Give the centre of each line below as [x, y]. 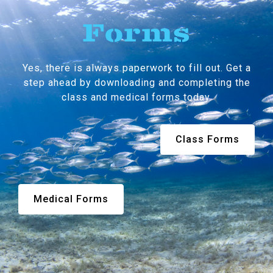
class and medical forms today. [136, 97]
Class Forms [207, 140]
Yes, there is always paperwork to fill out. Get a [136, 68]
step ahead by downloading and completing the [136, 83]
